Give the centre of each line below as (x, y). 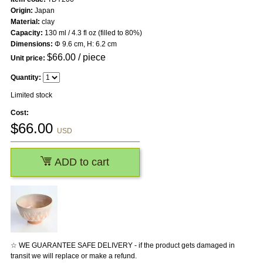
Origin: (21, 11)
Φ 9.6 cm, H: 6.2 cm (85, 44)
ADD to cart (81, 162)
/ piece (90, 58)
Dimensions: (31, 44)
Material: (25, 22)
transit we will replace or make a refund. (73, 256)
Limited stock (31, 95)
